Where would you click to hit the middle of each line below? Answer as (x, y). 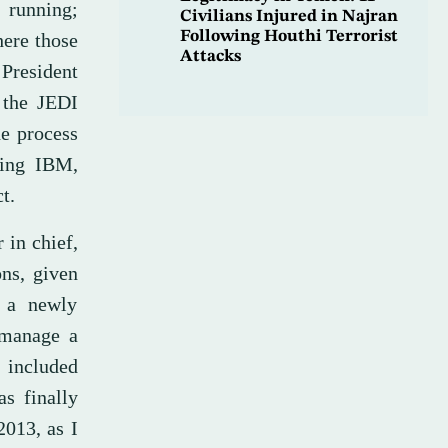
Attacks (210, 57)
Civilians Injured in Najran (288, 17)
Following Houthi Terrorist (288, 37)
